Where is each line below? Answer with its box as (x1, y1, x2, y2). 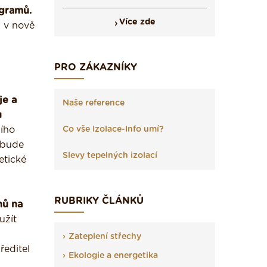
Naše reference (63, 99, 125, 107)
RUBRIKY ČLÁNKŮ (54, 196, 144, 206)
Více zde (119, 18, 156, 26)
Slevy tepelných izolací (63, 151, 157, 160)
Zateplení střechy (69, 232, 141, 241)
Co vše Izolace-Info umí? (63, 125, 164, 133)
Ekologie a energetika (69, 252, 158, 260)
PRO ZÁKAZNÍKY (54, 63, 137, 72)
